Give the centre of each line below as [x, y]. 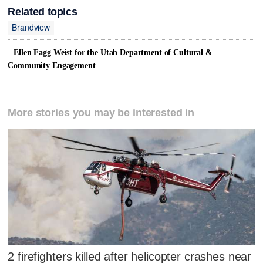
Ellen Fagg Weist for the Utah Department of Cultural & [113, 52]
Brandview [31, 27]
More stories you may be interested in [101, 112]
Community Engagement [52, 65]
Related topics [43, 11]
